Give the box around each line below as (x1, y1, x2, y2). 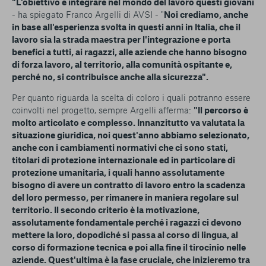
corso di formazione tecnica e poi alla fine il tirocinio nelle (12, 242, 246, 252)
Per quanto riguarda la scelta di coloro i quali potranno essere (12, 92, 251, 103)
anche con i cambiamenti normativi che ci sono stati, (12, 142, 228, 153)
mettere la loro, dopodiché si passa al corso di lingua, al (12, 229, 238, 240)
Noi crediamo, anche (164, 9, 248, 20)
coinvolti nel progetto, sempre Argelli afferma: (12, 104, 194, 115)
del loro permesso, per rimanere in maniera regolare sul (12, 192, 239, 202)
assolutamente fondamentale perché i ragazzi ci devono (12, 217, 242, 227)
